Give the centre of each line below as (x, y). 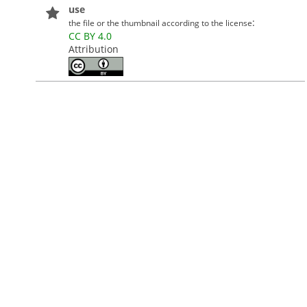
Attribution (93, 49)
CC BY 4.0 (90, 36)
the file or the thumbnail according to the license (160, 23)
